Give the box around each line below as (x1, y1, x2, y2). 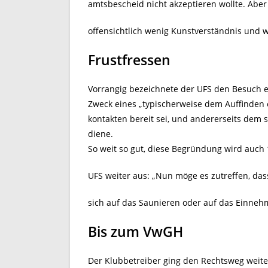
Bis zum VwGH (88, 222, 183, 241)
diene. (88, 128, 113, 139)
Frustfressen (88, 50, 170, 69)
